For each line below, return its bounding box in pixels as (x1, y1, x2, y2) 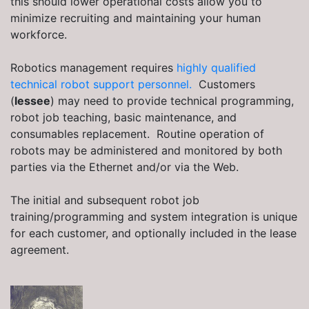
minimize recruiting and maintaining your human (10, 11, 261, 26)
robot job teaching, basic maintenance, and (10, 110, 237, 125)
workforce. (10, 28, 67, 42)
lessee (14, 94, 50, 108)
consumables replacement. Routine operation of (10, 127, 264, 141)
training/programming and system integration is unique (10, 210, 297, 224)
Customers (192, 77, 255, 92)
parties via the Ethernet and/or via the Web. (10, 160, 239, 175)
